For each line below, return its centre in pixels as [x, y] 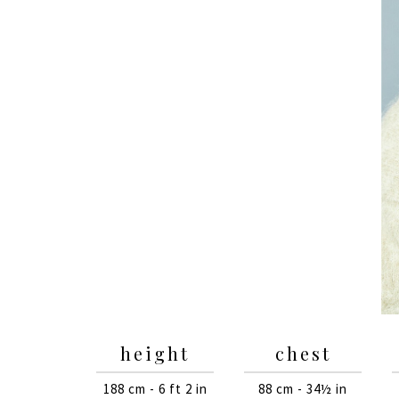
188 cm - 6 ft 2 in [155, 388]
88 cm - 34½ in [303, 388]
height [155, 353]
